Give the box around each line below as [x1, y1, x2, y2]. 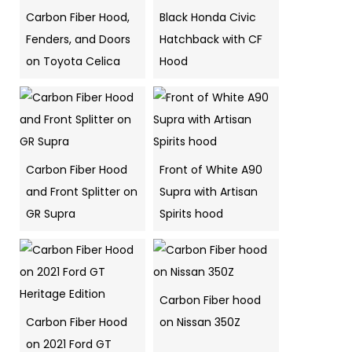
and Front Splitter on [26, 184, 137, 200]
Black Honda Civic [159, 9, 256, 25]
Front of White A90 [159, 162, 262, 178]
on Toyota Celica [26, 53, 120, 69]
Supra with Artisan [159, 184, 258, 200]
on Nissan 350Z [159, 314, 240, 330]
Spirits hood [159, 206, 223, 222]
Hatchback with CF [159, 31, 262, 47]
